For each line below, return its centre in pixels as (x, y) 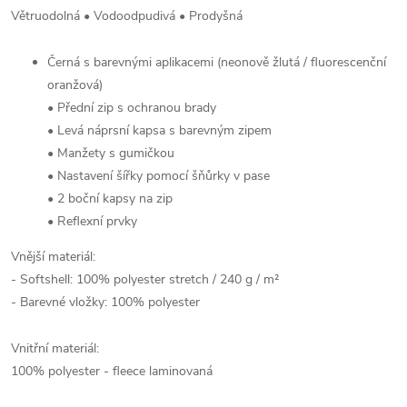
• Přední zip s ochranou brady (132, 108)
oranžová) (75, 85)
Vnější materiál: (53, 257)
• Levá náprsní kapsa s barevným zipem (159, 130)
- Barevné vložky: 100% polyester (105, 302)
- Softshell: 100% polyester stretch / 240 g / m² (145, 279)
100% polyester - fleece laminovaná (112, 371)
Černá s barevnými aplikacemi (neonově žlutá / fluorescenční (217, 62)
